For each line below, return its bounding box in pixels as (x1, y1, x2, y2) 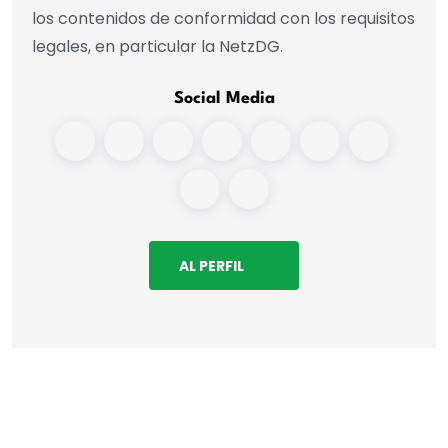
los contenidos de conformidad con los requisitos (32, 7, 415, 31)
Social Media (173, 90, 275, 108)
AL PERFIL (178, 255, 244, 276)
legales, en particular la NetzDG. (32, 35, 283, 59)
